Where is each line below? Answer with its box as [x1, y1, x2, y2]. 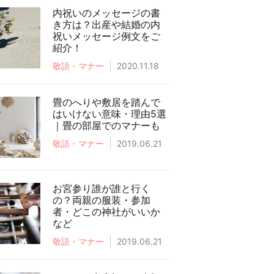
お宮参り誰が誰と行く [53, 182, 150, 194]
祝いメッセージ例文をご [53, 30, 160, 42]
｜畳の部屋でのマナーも [53, 119, 160, 131]
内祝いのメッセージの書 [53, 7, 160, 19]
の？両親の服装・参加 [53, 194, 150, 206]
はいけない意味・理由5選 [53, 108, 166, 120]
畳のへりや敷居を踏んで [53, 96, 160, 108]
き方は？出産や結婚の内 [53, 18, 160, 31]
